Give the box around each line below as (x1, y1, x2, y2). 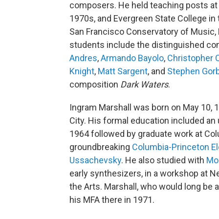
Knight (69, 66, 94, 76)
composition (69, 79, 120, 89)
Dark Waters (120, 79, 168, 89)
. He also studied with (121, 154, 206, 165)
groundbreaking (69, 141, 132, 152)
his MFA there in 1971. (69, 194, 154, 205)
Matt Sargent (98, 66, 148, 76)
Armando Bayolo (101, 52, 164, 63)
